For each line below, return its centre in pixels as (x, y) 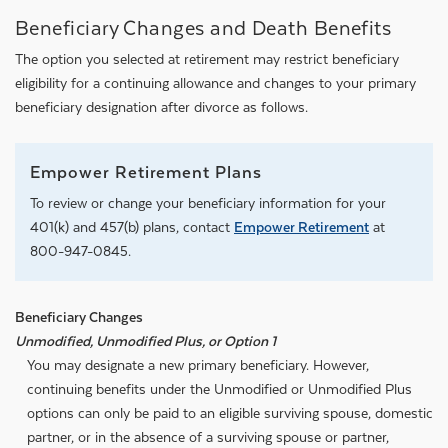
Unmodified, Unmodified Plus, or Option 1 (145, 341)
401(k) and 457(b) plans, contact (132, 227)
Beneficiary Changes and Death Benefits (203, 28)
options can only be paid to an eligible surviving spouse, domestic (230, 413)
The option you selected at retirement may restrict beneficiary (207, 59)
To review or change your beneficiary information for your (208, 203)
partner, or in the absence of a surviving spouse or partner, (208, 437)
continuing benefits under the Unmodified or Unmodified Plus (219, 389)
